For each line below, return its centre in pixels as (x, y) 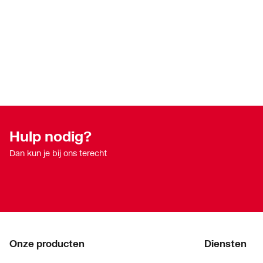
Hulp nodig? (50, 136)
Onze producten (47, 244)
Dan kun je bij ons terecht (58, 153)
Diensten (225, 244)
